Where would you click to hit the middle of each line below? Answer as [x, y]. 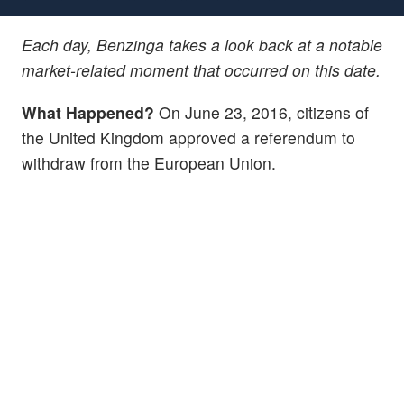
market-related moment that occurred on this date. [201, 69]
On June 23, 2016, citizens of [262, 112]
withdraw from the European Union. [149, 162]
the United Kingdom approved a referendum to [188, 137]
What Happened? [88, 112]
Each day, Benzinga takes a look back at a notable [202, 44]
